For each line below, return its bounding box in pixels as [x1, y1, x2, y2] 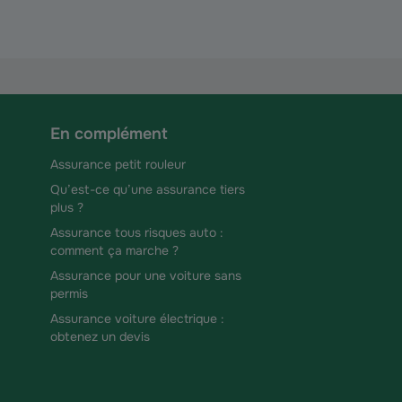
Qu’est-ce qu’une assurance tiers [50, 181, 245, 197]
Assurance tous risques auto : [50, 224, 223, 240]
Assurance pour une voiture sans [50, 267, 241, 284]
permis [50, 285, 88, 301]
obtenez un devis [50, 328, 150, 345]
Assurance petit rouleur [50, 156, 186, 172]
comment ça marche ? [50, 242, 179, 258]
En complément [50, 124, 168, 144]
